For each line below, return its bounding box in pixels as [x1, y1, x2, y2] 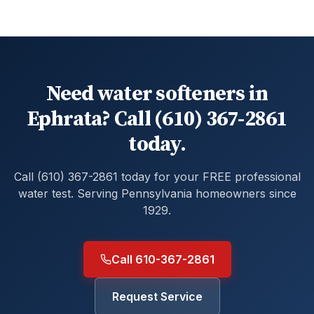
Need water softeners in [46, 81, 268, 107]
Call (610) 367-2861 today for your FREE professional [13, 170, 301, 184]
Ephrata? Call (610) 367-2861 [27, 106, 287, 132]
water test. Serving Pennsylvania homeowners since [18, 186, 296, 200]
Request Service [111, 289, 203, 303]
